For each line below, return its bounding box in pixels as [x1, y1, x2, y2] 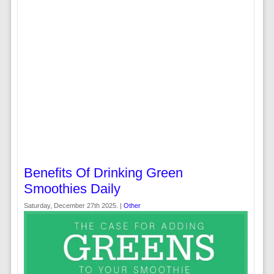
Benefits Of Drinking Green [23, 165, 183, 180]
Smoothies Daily [23, 181, 120, 196]
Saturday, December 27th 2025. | [23, 202, 124, 209]
